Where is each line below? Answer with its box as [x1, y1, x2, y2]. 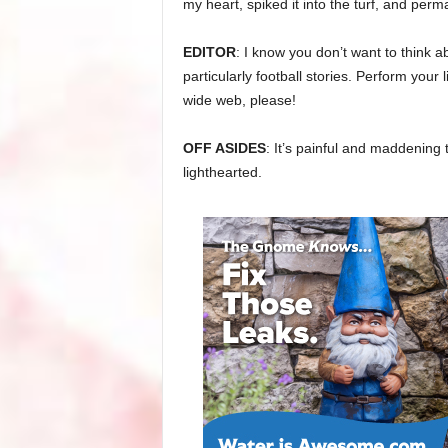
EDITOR [182, 44, 236, 60]
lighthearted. [182, 164, 262, 180]
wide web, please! [182, 92, 296, 108]
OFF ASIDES [182, 140, 266, 156]
